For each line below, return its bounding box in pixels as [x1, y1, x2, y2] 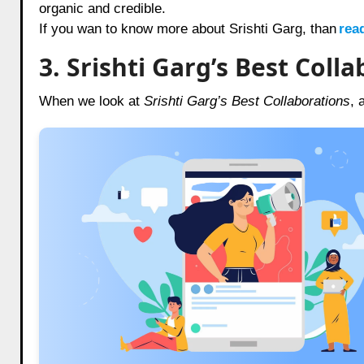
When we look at [38, 93, 144, 109]
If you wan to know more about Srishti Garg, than [38, 20, 336, 37]
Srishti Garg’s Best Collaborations [143, 93, 350, 109]
